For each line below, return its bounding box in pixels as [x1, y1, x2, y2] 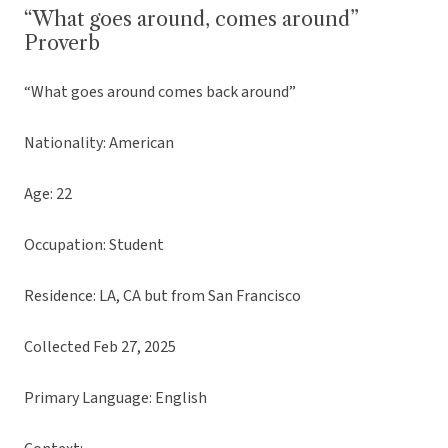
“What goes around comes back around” [24, 81, 296, 104]
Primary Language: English [24, 387, 207, 410]
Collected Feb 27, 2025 [24, 336, 176, 359]
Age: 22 [24, 183, 72, 206]
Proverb [24, 31, 100, 56]
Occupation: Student [24, 234, 164, 257]
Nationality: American [24, 132, 177, 155]
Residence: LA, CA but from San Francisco [24, 285, 301, 308]
